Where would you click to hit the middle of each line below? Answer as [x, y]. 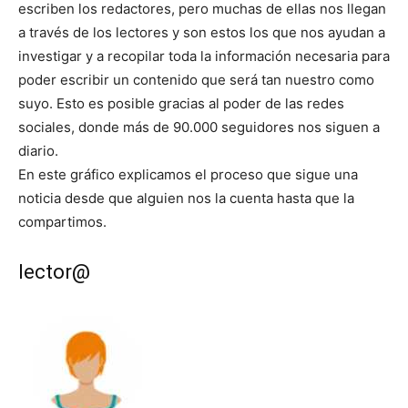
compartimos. [62, 222]
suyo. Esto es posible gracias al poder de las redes [181, 104]
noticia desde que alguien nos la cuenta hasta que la [186, 199]
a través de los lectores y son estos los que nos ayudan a [202, 33]
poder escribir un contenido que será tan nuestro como [196, 80]
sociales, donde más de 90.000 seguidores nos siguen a [199, 127]
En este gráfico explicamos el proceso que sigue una [188, 175]
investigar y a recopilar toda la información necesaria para [204, 56]
